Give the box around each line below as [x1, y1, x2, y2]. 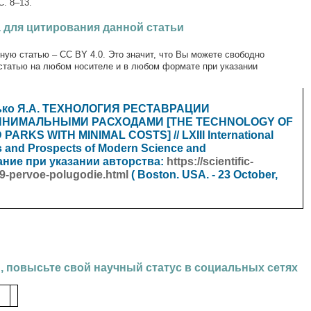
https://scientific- [167, 155, 253, 167]
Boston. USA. [137, 169, 209, 180]
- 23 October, [209, 169, 278, 180]
